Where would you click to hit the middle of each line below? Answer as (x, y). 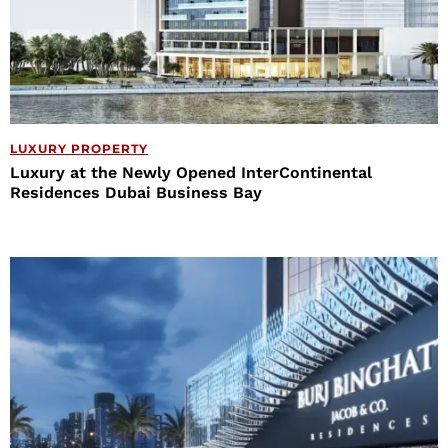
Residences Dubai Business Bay (136, 193)
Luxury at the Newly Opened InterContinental (191, 173)
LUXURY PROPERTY (79, 149)
